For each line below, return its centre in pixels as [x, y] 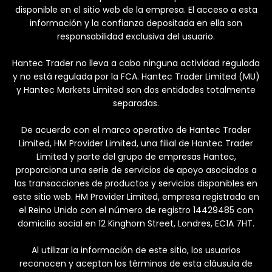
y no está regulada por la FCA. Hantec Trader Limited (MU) [136, 77]
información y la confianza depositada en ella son [136, 23]
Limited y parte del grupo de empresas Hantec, [136, 157]
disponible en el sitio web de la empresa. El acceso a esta [136, 10]
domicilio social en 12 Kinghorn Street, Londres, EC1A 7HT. [136, 224]
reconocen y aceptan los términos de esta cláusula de [136, 264]
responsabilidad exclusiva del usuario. [136, 37]
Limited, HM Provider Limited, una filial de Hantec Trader [136, 144]
